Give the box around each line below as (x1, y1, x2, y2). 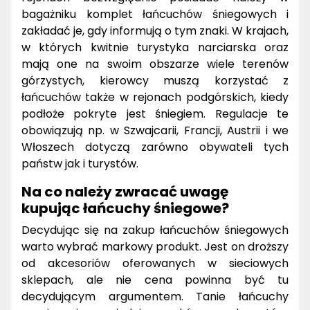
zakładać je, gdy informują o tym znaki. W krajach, (21, 22, 289, 39)
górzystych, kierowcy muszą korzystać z (21, 72, 289, 89)
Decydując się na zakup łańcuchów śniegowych (21, 221, 289, 238)
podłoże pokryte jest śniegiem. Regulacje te (21, 105, 289, 122)
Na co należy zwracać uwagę (21, 181, 228, 201)
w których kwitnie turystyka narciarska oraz (21, 39, 289, 55)
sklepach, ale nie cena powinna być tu (21, 271, 289, 288)
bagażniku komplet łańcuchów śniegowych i (21, 6, 289, 22)
